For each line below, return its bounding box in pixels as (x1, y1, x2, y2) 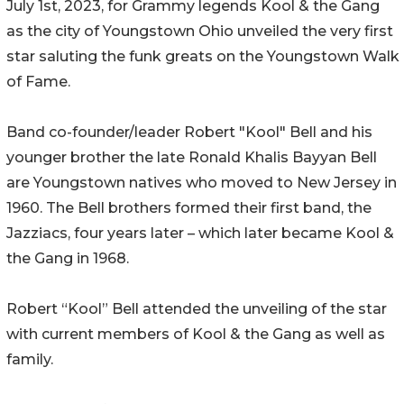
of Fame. (6, 72, 70, 90)
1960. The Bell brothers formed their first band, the (6, 198, 372, 216)
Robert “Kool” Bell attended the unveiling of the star (6, 299, 387, 317)
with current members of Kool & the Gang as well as (6, 325, 385, 343)
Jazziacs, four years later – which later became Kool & (6, 224, 394, 242)
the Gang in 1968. (6, 249, 129, 267)
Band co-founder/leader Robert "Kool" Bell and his (6, 123, 372, 141)
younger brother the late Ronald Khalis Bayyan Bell (6, 148, 377, 166)
